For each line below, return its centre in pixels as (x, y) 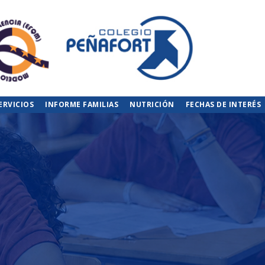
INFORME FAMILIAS (82, 104)
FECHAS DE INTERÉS (223, 104)
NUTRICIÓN (152, 104)
